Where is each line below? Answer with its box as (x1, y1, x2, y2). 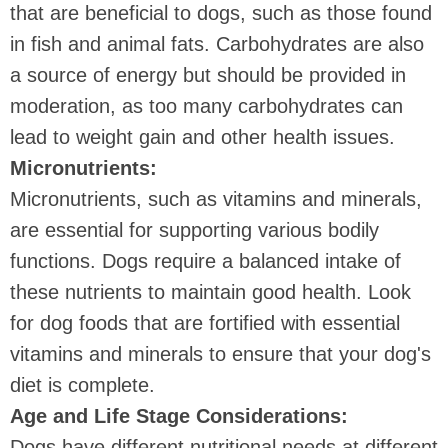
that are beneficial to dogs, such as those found (10, 2, 432, 25)
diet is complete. (10, 374, 155, 397)
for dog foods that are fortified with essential (10, 312, 400, 335)
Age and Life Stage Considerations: (10, 405, 348, 428)
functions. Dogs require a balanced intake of (10, 250, 401, 273)
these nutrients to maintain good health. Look (10, 281, 411, 304)
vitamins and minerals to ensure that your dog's (10, 343, 431, 366)
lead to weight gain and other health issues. (10, 126, 395, 149)
